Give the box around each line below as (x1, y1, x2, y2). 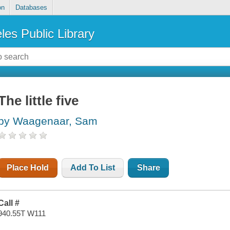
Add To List (70, 163, 116, 172)
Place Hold (7, 163, 49, 172)
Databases (15, 4, 47, 12)
